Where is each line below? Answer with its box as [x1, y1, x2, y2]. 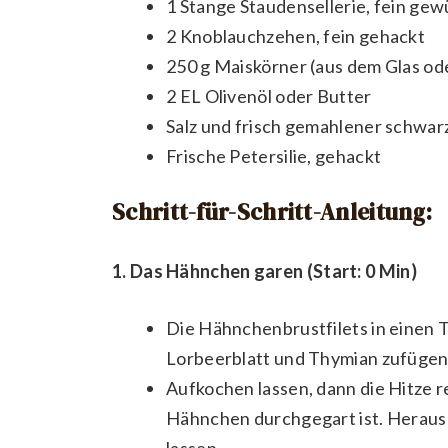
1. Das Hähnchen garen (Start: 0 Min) [112, 259, 417, 282]
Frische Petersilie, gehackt [166, 145, 382, 168]
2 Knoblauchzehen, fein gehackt [166, 25, 425, 48]
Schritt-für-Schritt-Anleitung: [112, 196, 432, 229]
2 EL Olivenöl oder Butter [166, 85, 372, 108]
